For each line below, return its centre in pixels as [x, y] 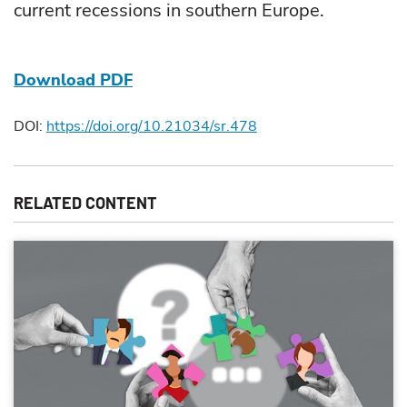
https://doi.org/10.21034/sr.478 [152, 126]
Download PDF [73, 80]
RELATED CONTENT [85, 203]
